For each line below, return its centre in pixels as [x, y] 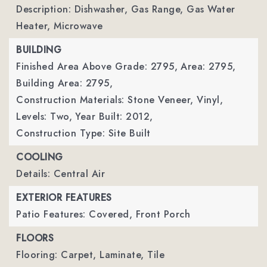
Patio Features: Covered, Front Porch [103, 214]
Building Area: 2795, [64, 83]
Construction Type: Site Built [83, 133]
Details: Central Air [60, 174]
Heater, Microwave [60, 26]
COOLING [40, 157]
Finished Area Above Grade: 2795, [97, 66]
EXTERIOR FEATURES [64, 198]
